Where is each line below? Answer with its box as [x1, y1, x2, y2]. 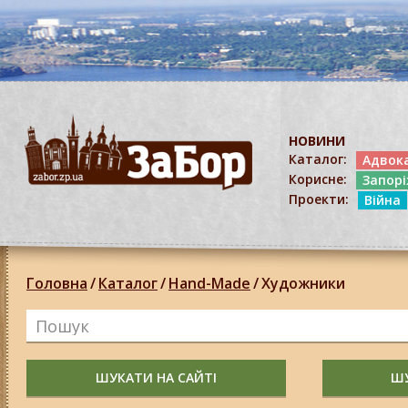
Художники [261, 273, 345, 293]
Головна [26, 273, 87, 293]
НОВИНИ [289, 132, 345, 149]
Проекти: [289, 190, 349, 208]
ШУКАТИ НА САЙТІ [96, 369, 217, 386]
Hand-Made [168, 273, 250, 293]
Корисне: [289, 170, 347, 188]
